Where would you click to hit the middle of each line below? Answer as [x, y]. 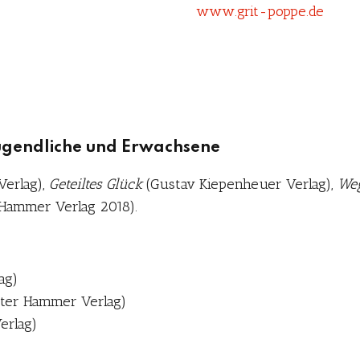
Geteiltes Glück [96, 184]
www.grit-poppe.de [260, 11]
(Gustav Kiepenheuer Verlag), [240, 184]
